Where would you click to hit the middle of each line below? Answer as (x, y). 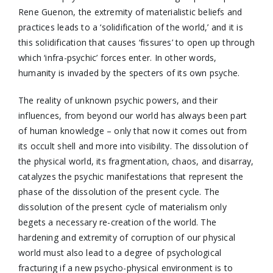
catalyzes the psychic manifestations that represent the (131, 176)
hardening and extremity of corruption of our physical (127, 237)
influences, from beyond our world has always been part (133, 115)
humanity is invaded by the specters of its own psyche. (129, 73)
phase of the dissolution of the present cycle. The (119, 192)
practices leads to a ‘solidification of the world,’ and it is (130, 27)
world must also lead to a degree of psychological (120, 253)
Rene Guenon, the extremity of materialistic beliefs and (130, 12)
